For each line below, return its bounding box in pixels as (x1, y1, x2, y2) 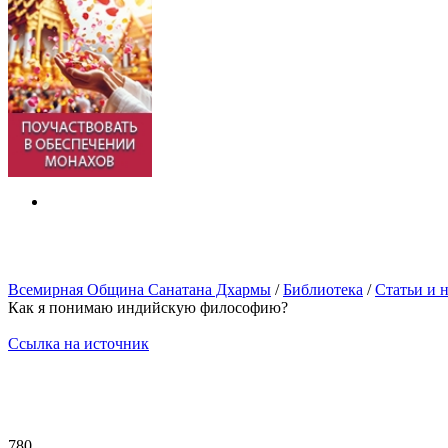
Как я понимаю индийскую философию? (8, 299, 288, 316)
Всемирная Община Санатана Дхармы (8, 281, 271, 298)
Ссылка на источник (8, 335, 149, 352)
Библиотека (283, 281, 363, 298)
